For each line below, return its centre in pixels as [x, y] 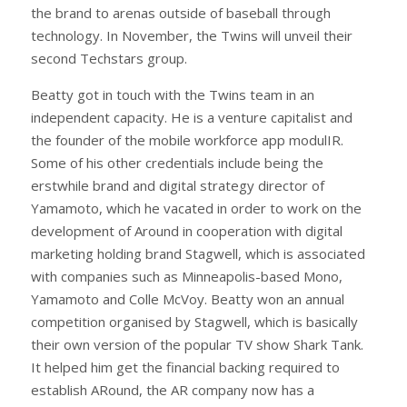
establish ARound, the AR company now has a [173, 390]
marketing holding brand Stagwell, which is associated [198, 254]
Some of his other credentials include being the [177, 163]
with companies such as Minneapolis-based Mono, [187, 277]
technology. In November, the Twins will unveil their [192, 36]
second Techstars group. [109, 59]
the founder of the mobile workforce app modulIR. [187, 140]
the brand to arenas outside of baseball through [181, 13]
